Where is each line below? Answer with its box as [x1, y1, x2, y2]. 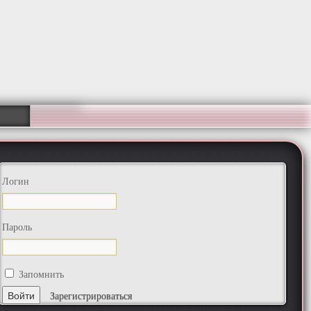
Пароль [1, 220, 32, 233]
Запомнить [15, 267, 64, 280]
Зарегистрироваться [49, 289, 132, 302]
